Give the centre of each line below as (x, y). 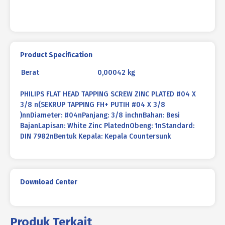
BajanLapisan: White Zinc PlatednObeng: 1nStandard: (107, 126)
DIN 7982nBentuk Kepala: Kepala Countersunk (95, 137)
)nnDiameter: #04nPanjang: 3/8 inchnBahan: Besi (100, 116)
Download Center (49, 182)
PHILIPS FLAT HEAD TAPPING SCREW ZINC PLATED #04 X (108, 94)
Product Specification (56, 55)
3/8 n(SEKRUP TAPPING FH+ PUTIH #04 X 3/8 (93, 105)
